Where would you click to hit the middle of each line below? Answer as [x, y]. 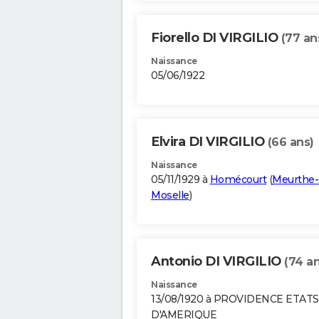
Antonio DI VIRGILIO [218, 262]
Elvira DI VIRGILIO [209, 142]
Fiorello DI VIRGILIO [216, 38]
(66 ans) [291, 142]
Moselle [170, 195]
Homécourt [238, 180]
